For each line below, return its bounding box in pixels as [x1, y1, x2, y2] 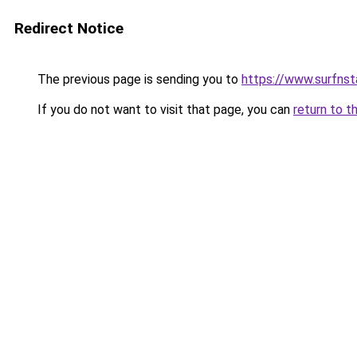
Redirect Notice [14, 19, 124, 37]
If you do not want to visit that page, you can [34, 102, 293, 117]
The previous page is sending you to [34, 72, 241, 87]
